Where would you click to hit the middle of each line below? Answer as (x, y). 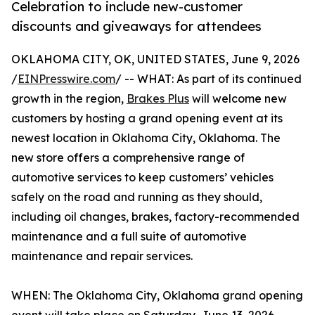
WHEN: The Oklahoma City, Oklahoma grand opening (157, 296)
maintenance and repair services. (102, 256)
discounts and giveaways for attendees (136, 26)
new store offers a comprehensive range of (128, 158)
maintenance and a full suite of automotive (129, 237)
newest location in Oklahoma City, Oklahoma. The (146, 138)
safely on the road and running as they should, (137, 197)
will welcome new (238, 99)
